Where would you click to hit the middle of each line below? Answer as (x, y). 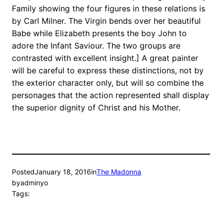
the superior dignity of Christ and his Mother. (96, 108)
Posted (23, 172)
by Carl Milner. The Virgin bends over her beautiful (106, 21)
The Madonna (119, 172)
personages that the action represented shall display (111, 95)
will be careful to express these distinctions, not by (108, 71)
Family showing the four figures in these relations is (109, 9)
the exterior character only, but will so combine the (108, 83)
